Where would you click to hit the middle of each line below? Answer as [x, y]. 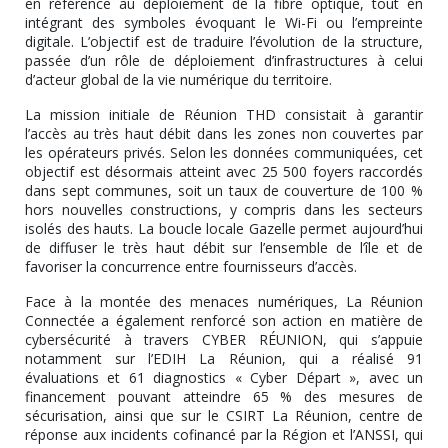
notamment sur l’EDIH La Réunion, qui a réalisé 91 [224, 358]
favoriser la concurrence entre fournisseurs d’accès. [191, 266]
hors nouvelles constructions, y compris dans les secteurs [224, 209]
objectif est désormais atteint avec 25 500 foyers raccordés [224, 171]
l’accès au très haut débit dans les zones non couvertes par [224, 133]
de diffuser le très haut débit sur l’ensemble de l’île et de [224, 247]
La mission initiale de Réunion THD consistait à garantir [224, 114]
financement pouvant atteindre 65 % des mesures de [224, 396]
